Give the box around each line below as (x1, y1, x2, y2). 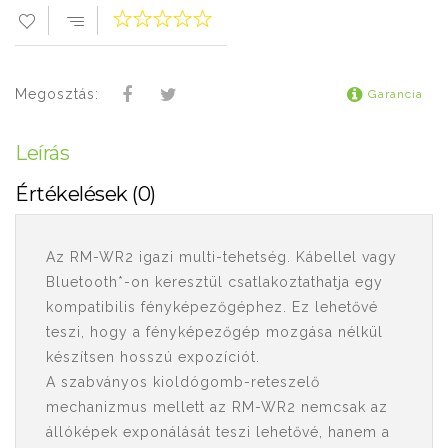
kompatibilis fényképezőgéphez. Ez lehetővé (46, 299, 378, 315)
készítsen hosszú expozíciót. (46, 349, 260, 365)
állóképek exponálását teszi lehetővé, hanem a (46, 424, 390, 440)
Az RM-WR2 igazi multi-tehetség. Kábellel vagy (46, 249, 397, 265)
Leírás (15, 141, 69, 165)
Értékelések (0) (15, 182, 156, 206)
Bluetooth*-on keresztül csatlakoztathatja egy (46, 274, 383, 290)
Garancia (368, 87, 423, 101)
